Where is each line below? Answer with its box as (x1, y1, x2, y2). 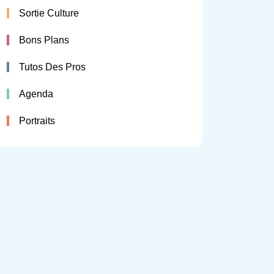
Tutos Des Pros (19, 62, 86, 73)
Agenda (19, 89, 53, 100)
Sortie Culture (19, 8, 79, 19)
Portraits (19, 116, 55, 127)
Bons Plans (19, 35, 69, 46)
